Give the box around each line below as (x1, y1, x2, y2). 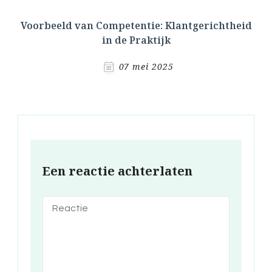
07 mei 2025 (118, 61, 174, 73)
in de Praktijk (101, 33, 171, 47)
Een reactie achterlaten (42, 163, 192, 180)
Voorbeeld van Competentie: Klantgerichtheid (20, 19, 252, 33)
